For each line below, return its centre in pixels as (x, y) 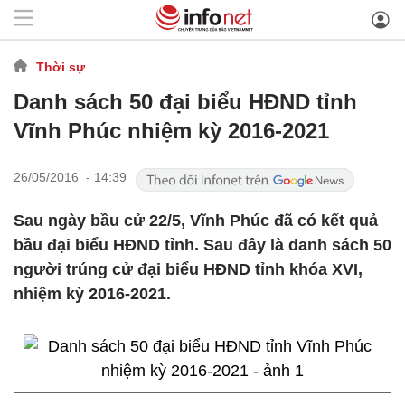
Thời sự (61, 66)
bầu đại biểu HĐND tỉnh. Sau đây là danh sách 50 (202, 245)
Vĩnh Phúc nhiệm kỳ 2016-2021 (171, 131)
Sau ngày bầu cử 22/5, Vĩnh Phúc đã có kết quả (196, 221)
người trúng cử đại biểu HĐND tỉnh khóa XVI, (188, 269)
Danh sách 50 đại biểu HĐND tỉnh (185, 102)
